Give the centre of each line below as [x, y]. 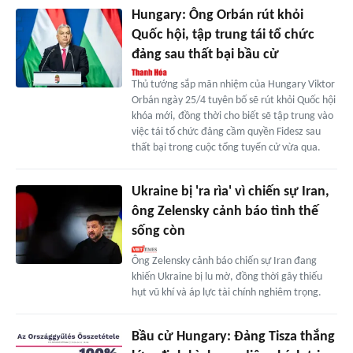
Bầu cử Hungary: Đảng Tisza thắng [233, 336]
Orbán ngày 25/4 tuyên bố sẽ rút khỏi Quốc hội [233, 100]
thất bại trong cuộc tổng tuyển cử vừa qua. [226, 147]
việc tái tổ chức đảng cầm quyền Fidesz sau [226, 132]
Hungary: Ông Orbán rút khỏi [217, 15]
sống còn [158, 231]
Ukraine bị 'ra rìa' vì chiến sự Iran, [230, 191]
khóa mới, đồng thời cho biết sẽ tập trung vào [232, 116]
